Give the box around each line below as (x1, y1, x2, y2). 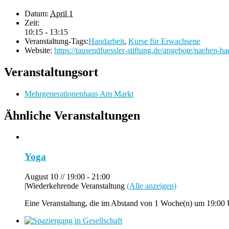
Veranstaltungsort (4, 65, 98, 79)
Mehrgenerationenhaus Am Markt (25, 89, 133, 98)
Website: (25, 45, 52, 55)
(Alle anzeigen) (127, 181, 176, 190)
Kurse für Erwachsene (128, 36, 200, 45)
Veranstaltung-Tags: (25, 36, 88, 45)
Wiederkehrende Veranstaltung (26, 181, 127, 190)
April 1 (50, 9, 73, 18)
